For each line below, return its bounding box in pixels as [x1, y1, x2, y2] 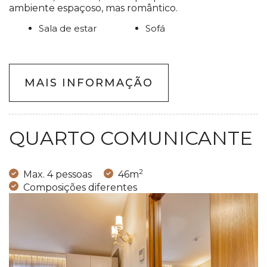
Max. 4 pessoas [23, 169, 92, 181]
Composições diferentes [23, 181, 137, 193]
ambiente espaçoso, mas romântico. [9, 2, 178, 14]
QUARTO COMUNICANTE [9, 126, 253, 150]
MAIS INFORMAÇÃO [24, 76, 153, 90]
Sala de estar [39, 23, 97, 35]
